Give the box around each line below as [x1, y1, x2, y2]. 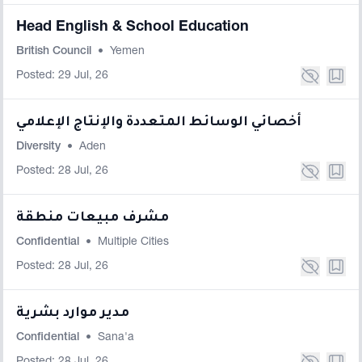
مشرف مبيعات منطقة [16, 211, 169, 225]
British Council [16, 46, 95, 57]
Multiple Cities [98, 237, 169, 248]
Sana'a [98, 332, 134, 343]
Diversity [16, 141, 64, 153]
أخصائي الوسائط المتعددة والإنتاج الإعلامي [16, 116, 301, 130]
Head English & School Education [16, 20, 249, 35]
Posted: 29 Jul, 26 [16, 70, 108, 82]
